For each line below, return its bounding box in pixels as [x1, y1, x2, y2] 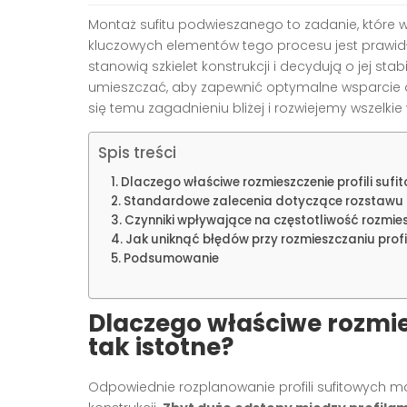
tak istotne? [88, 330, 233, 363]
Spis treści [98, 141, 176, 164]
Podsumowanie [123, 249, 219, 267]
